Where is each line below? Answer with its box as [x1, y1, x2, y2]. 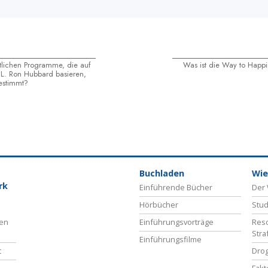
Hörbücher [139, 199, 178, 211]
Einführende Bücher [139, 182, 212, 193]
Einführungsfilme [139, 234, 202, 245]
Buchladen [139, 167, 184, 179]
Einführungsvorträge [139, 217, 214, 228]
